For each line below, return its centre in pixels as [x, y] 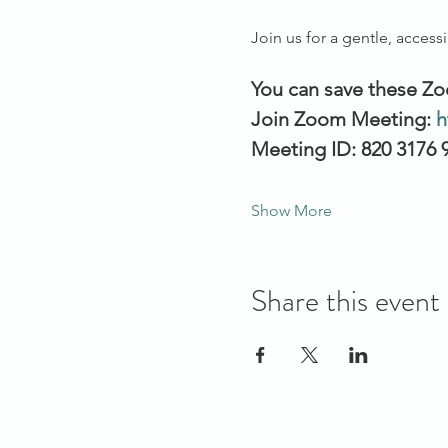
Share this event [345, 301]
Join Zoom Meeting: [343, 119]
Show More [291, 211]
